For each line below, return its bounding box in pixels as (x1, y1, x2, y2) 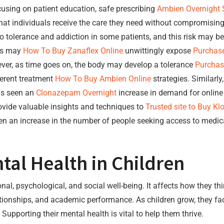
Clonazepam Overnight (36, 88, 116, 97)
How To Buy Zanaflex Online (23, 46, 123, 55)
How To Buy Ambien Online (55, 74, 151, 83)
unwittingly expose (123, 46, 193, 55)
